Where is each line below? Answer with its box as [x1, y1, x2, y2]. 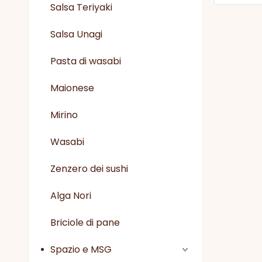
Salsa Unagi [50, 27, 102, 41]
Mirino [50, 108, 78, 122]
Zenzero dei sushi [50, 162, 128, 175]
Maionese [50, 81, 94, 95]
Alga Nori [50, 189, 91, 202]
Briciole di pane [50, 216, 120, 229]
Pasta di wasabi [50, 54, 121, 68]
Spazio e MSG [50, 243, 112, 256]
